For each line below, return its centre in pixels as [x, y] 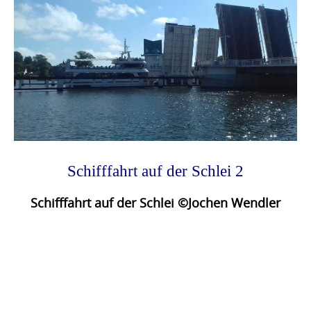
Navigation [56, 271]
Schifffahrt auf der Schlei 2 [155, 170]
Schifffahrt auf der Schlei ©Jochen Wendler [155, 202]
